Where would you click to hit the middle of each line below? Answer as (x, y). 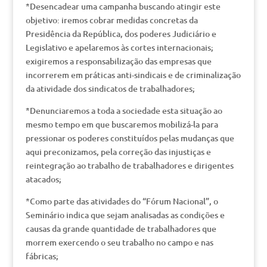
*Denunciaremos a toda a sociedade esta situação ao (124, 111)
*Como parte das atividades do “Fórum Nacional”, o (122, 201)
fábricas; (42, 256)
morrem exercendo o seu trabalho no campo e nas (119, 242)
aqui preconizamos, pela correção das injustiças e (118, 152)
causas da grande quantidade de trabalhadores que (121, 229)
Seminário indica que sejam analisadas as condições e (125, 215)
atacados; (43, 179)
